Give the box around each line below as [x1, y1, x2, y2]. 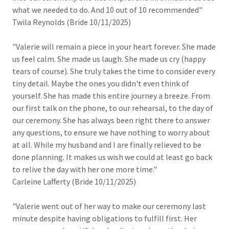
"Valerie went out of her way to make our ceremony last [12, 201, 206, 211]
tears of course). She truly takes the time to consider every [12, 66, 215, 76]
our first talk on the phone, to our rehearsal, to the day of [12, 103, 213, 113]
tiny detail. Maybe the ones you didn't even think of [12, 78, 189, 88]
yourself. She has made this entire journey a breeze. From [12, 90, 210, 101]
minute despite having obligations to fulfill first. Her [12, 213, 197, 223]
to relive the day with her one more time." [12, 164, 157, 174]
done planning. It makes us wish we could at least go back [12, 152, 212, 162]
